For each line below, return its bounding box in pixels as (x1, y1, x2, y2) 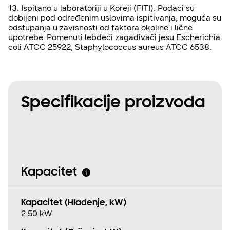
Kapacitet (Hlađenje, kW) (21, 199, 126, 208)
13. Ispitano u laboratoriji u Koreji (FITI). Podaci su (8, 3, 195, 13)
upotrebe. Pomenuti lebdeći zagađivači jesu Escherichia (8, 32, 220, 43)
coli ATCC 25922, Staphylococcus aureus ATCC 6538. (8, 42, 214, 52)
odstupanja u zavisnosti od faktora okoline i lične (8, 23, 193, 33)
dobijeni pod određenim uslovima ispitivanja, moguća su (8, 13, 221, 23)
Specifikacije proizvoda (21, 94, 205, 112)
